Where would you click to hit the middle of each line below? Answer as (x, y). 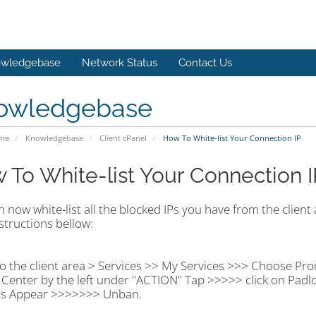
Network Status (120, 63)
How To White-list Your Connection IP (231, 138)
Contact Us (205, 63)
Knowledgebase (54, 138)
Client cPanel (123, 138)
